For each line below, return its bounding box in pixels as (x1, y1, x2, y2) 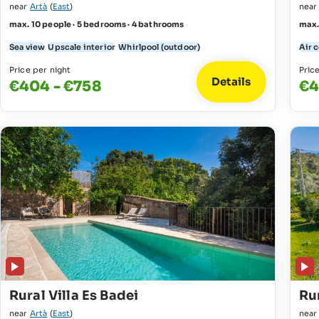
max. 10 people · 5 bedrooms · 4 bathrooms (9, 19, 184, 29)
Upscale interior (48, 41, 116, 52)
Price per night (9, 64, 71, 75)
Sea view (9, 41, 46, 52)
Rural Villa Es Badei (9, 288, 139, 304)
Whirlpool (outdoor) (118, 41, 201, 52)
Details (211, 75, 251, 89)
